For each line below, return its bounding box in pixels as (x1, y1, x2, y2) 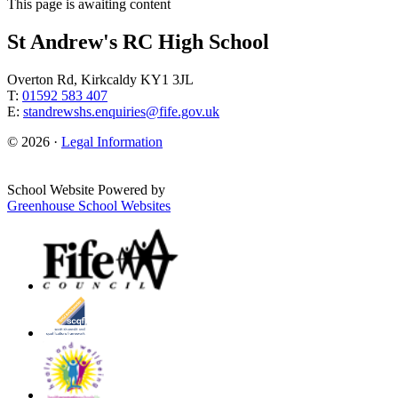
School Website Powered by (7, 182, 165, 197)
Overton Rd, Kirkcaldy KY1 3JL (7, 72, 194, 87)
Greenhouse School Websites (7, 198, 171, 213)
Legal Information (61, 134, 163, 149)
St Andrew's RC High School (7, 30, 269, 54)
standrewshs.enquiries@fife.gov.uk (23, 104, 219, 119)
